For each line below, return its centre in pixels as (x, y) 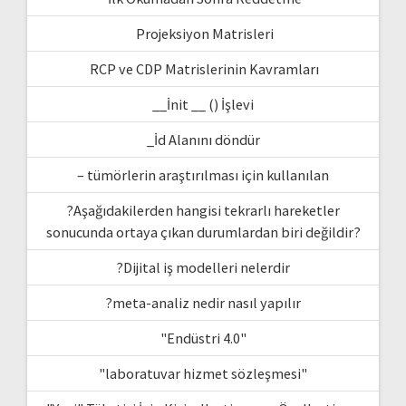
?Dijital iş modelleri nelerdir (203, 267)
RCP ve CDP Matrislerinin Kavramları (203, 68)
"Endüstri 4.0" (203, 338)
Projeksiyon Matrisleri (203, 33)
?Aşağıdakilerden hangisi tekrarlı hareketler (203, 210)
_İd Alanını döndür (203, 139)
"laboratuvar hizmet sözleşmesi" (203, 373)
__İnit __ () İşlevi (203, 104)
